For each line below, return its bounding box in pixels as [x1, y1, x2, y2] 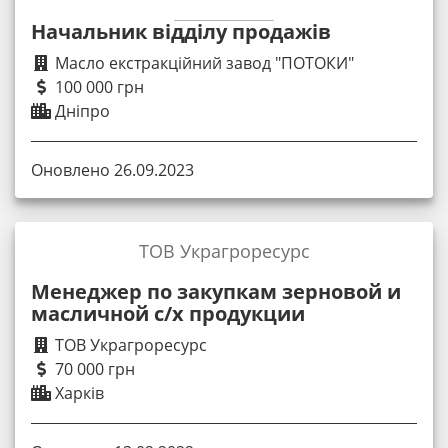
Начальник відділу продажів [31, 18, 331, 45]
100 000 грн [51, 76, 144, 98]
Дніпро [51, 100, 110, 122]
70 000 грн [51, 358, 135, 381]
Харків [51, 382, 104, 405]
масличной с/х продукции [31, 300, 305, 328]
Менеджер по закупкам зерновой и [31, 278, 401, 306]
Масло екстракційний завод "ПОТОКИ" [51, 52, 354, 74]
